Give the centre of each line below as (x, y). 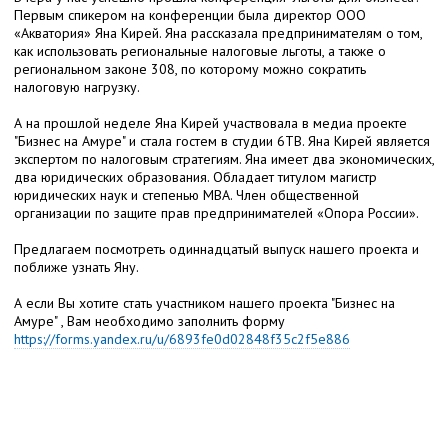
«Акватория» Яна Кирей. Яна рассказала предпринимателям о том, (218, 32)
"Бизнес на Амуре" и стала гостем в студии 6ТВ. (161, 140)
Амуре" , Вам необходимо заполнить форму (149, 320)
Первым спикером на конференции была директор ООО (190, 14)
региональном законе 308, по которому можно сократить (190, 68)
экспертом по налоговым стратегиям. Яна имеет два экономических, (224, 158)
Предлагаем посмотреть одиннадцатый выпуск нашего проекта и (216, 248)
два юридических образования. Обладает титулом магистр (195, 176)
